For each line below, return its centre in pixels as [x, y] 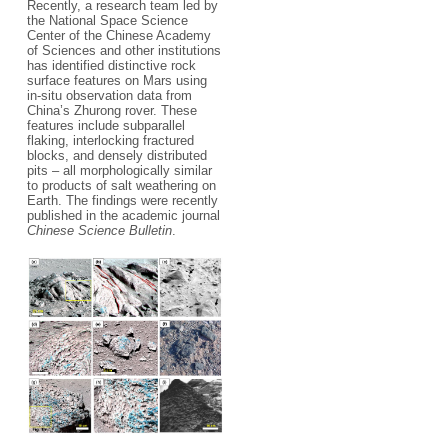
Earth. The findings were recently [122, 200]
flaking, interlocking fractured [110, 140]
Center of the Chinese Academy [118, 35]
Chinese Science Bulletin [99, 230]
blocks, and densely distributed [116, 155]
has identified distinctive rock [111, 65]
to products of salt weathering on [121, 185]
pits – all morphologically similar [119, 170]
